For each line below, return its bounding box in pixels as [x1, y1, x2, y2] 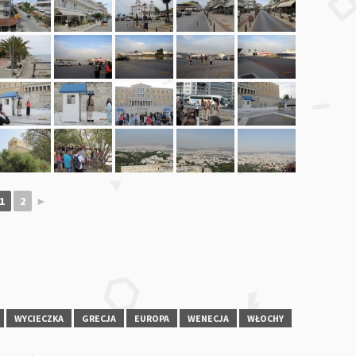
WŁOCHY [247, 311, 284, 324]
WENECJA [188, 311, 229, 324]
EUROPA [134, 311, 169, 324]
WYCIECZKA [14, 311, 64, 324]
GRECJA [82, 311, 116, 324]
